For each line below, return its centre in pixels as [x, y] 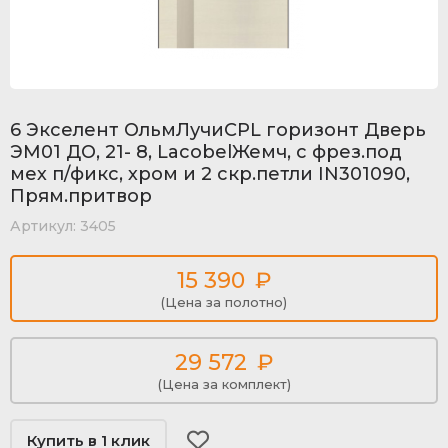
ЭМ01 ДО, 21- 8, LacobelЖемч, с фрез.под [206, 152]
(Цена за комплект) [224, 384]
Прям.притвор [81, 196]
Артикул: [43, 226]
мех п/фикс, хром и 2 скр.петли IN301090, [210, 174]
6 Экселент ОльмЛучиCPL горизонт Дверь [218, 130]
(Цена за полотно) [224, 302]
